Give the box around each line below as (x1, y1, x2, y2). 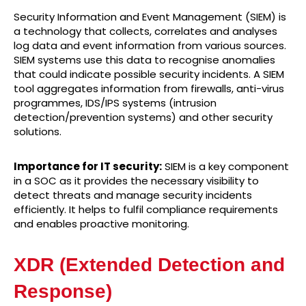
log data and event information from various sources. (14, 38, 286, 53)
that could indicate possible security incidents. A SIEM (14, 67, 284, 82)
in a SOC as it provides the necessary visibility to (14, 173, 259, 189)
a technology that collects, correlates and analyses (14, 24, 277, 39)
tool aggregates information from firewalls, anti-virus (14, 81, 284, 96)
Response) (14, 281, 112, 303)
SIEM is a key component (162, 159, 289, 174)
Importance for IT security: (14, 159, 162, 174)
